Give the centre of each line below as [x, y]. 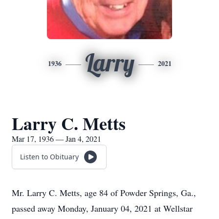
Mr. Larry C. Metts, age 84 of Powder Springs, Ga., [104, 193]
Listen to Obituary [49, 157]
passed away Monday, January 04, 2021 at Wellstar [102, 208]
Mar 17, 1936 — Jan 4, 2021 [56, 139]
